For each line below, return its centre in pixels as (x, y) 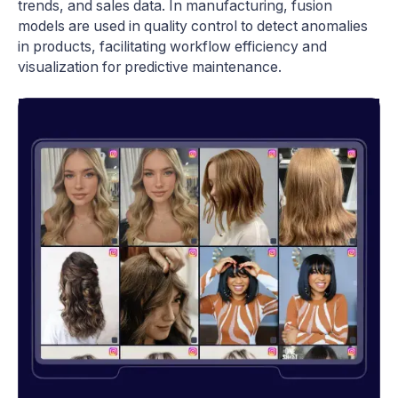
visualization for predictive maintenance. (150, 67)
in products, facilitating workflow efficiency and (172, 46)
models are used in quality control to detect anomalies (193, 26)
